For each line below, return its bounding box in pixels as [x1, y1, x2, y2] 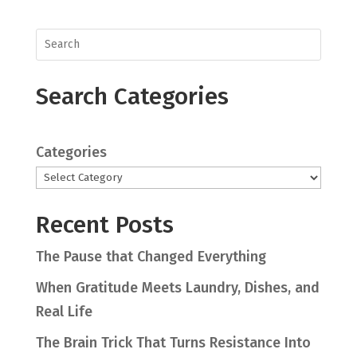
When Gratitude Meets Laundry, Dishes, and [35, 278, 320, 296]
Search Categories [35, 81, 229, 111]
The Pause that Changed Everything [35, 247, 266, 265]
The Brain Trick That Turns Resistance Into [35, 333, 311, 351]
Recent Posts [35, 210, 174, 239]
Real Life [35, 302, 92, 320]
